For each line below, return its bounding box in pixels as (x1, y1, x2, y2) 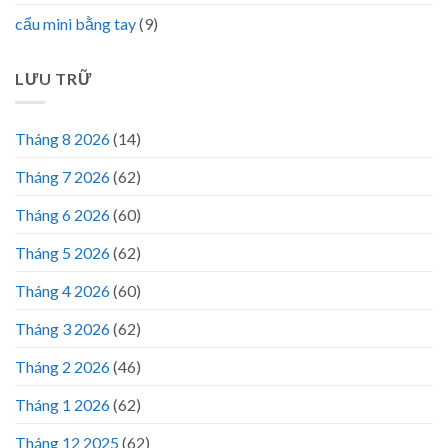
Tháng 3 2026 (15, 319, 110, 339)
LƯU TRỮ (15, 68, 92, 88)
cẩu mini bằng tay (15, 13, 136, 33)
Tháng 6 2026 (15, 205, 110, 225)
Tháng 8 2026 (15, 129, 110, 149)
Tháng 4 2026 (15, 281, 110, 301)
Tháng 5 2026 (15, 243, 110, 263)
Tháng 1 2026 (15, 395, 110, 415)
